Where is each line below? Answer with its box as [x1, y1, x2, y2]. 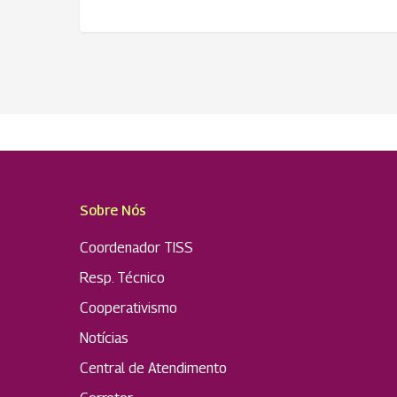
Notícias [80, 330, 128, 346]
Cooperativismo [80, 300, 177, 316]
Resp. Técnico [80, 269, 165, 286]
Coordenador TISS [80, 239, 193, 256]
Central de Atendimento [80, 360, 227, 377]
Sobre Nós [80, 202, 146, 219]
